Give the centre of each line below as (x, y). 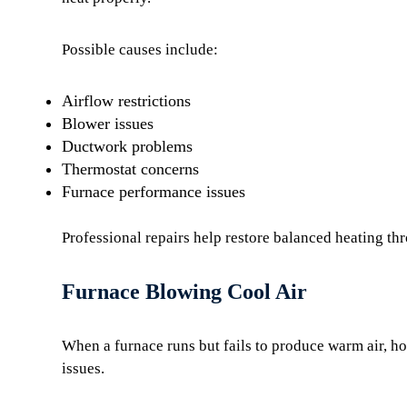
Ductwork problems (127, 146)
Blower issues (108, 124)
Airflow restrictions (126, 101)
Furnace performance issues (154, 192)
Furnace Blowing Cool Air (184, 292)
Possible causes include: (140, 50)
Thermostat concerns (130, 169)
